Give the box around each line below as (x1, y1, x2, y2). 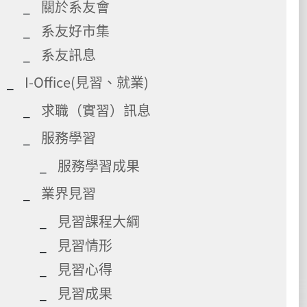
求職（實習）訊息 (41, 99, 151, 120)
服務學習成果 (58, 155, 140, 175)
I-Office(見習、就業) (25, 71, 149, 92)
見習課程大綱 (58, 210, 140, 231)
